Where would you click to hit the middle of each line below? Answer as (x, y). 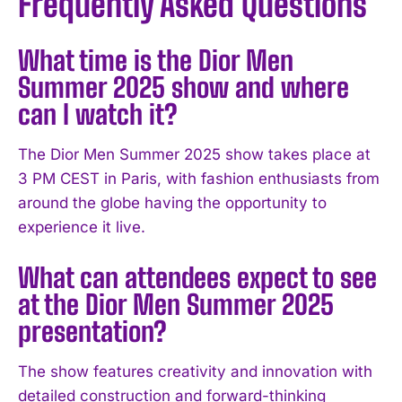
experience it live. (82, 227)
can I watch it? (98, 114)
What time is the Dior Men (156, 60)
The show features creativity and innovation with (195, 371)
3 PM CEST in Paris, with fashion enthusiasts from (199, 178)
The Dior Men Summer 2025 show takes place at (194, 154)
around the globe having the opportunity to (172, 202)
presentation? (92, 331)
